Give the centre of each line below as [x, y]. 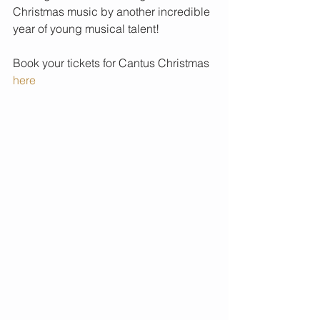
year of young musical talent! [86, 29]
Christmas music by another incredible [113, 11]
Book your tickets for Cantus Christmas [112, 63]
